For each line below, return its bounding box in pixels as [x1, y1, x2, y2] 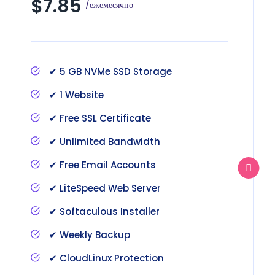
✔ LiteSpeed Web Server [49, 181, 161, 195]
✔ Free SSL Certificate [49, 111, 151, 125]
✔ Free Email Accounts [49, 158, 156, 171]
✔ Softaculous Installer [49, 204, 160, 218]
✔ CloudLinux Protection [49, 251, 164, 265]
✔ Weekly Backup [49, 228, 130, 241]
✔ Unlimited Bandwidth [49, 134, 160, 148]
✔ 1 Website [49, 88, 104, 101]
